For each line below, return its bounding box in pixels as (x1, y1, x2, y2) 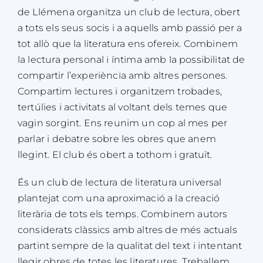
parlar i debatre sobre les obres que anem (17, 133, 216, 144)
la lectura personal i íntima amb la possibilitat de (17, 53, 245, 65)
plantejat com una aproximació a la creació (17, 192, 220, 204)
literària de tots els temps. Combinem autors (17, 208, 228, 220)
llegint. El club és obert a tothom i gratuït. (17, 149, 213, 160)
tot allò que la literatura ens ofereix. (17, 38, 184, 49)
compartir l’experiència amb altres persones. (17, 69, 228, 81)
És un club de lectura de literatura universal (17, 176, 222, 188)
